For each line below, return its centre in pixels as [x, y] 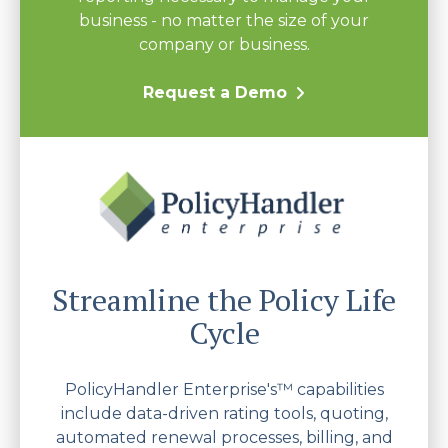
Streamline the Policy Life [224, 299]
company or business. [224, 44]
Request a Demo [215, 92]
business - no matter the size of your [224, 20]
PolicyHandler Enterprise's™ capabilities [224, 389]
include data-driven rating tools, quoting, [224, 413]
